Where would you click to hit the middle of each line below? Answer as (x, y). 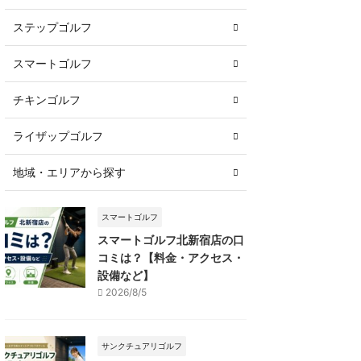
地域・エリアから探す (69, 172)
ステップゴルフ (52, 27)
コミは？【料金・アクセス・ (171, 257)
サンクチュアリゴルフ (142, 345)
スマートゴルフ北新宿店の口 (171, 239)
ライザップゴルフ (58, 135)
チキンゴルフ (47, 99)
